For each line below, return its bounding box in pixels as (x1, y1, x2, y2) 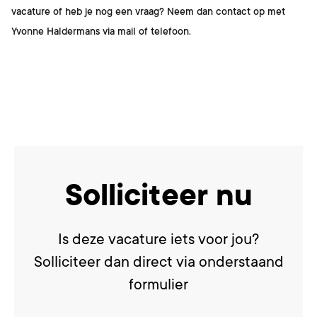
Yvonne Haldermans (11, 25, 100, 37)
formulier (129, 276, 188, 293)
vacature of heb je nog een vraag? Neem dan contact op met (11, 6, 285, 17)
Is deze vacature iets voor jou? (58, 231, 259, 248)
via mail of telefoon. (100, 25, 191, 37)
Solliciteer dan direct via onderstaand (33, 253, 284, 270)
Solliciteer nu (64, 178, 253, 212)
